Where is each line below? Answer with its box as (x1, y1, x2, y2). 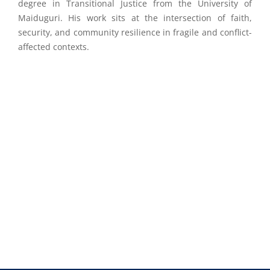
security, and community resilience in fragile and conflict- (18, 27, 252, 38)
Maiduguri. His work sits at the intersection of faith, (18, 12, 252, 24)
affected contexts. (18, 41, 89, 52)
